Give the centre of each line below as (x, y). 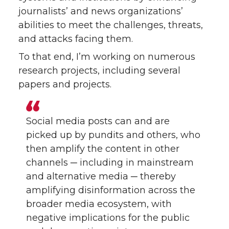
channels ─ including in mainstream (110, 162)
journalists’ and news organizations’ (101, 11)
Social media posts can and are (98, 121)
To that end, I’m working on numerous (107, 56)
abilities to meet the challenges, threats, (111, 25)
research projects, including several (99, 70)
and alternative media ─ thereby (101, 176)
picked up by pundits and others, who (113, 135)
